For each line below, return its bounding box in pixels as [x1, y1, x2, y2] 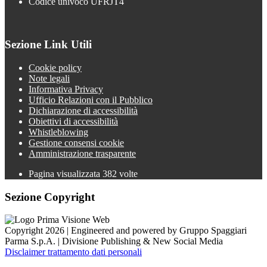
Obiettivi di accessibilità [29, 116, 118, 126]
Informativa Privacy [29, 83, 103, 94]
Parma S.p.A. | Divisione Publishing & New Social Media [5, 236, 223, 247]
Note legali [29, 73, 70, 83]
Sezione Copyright [5, 190, 95, 203]
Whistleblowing [29, 126, 88, 137]
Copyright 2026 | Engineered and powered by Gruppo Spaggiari [5, 225, 247, 236]
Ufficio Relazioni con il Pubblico [29, 94, 153, 105]
